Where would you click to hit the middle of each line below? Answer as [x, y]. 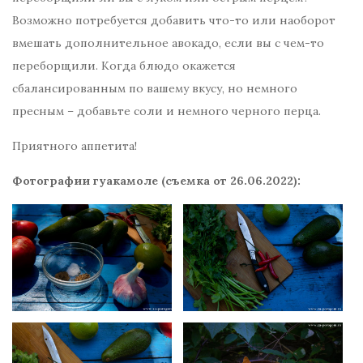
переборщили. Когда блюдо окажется [124, 66]
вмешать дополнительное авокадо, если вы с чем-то [168, 43]
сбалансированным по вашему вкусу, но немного [155, 89]
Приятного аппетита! [75, 146]
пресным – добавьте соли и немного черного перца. [167, 111]
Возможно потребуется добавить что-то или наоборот [174, 21]
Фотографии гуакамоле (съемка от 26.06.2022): [156, 181]
